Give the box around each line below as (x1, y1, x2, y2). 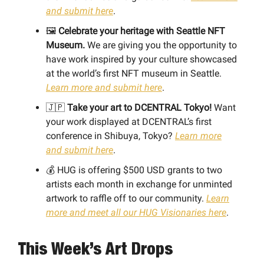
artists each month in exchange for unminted (46, 178, 232, 190)
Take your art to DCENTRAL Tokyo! (67, 101, 214, 113)
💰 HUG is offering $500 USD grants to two (46, 164, 222, 176)
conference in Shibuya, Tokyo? (46, 130, 175, 141)
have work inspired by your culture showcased (46, 53, 237, 65)
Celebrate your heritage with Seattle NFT (58, 25, 225, 37)
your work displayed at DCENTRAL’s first (46, 115, 212, 127)
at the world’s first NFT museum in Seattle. (46, 67, 222, 79)
